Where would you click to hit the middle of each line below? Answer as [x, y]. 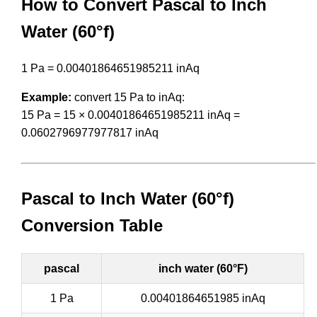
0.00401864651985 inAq [203, 298]
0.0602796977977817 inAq [90, 132]
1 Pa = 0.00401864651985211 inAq [110, 68]
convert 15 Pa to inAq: [128, 97]
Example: [46, 97]
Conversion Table [92, 225]
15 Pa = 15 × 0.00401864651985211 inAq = [131, 115]
